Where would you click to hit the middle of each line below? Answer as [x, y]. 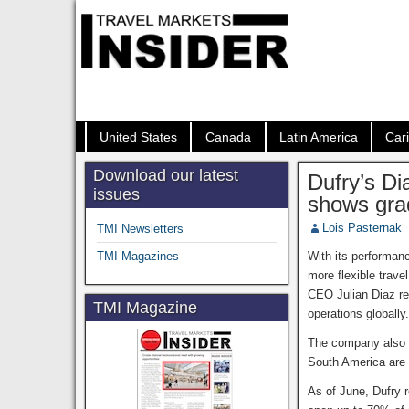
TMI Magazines [137, 256]
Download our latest [165, 175]
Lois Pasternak [362, 228]
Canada [228, 137]
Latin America [318, 137]
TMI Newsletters [140, 229]
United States [138, 137]
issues [116, 194]
